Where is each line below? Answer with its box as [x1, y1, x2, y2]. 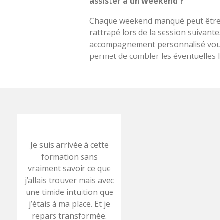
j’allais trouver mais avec [25, 174, 114, 186]
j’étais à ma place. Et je [28, 198, 110, 209]
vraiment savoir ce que [27, 163, 111, 174]
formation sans [41, 151, 98, 162]
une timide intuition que [25, 186, 113, 197]
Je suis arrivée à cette [30, 139, 109, 150]
